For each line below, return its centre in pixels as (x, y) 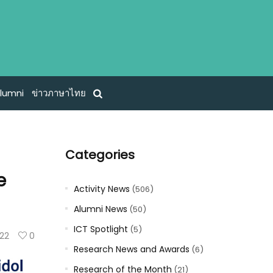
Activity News (101, 189)
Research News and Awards (131, 249)
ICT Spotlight (101, 229)
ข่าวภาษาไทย (58, 93)
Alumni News (100, 209)
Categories (100, 155)
